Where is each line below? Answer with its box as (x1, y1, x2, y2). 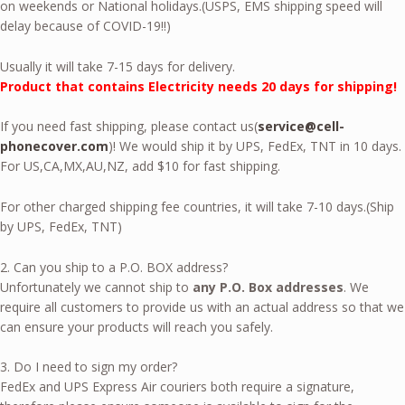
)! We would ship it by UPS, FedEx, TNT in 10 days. (108, 137, 401, 155)
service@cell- (258, 118, 344, 136)
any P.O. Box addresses (193, 278, 344, 296)
